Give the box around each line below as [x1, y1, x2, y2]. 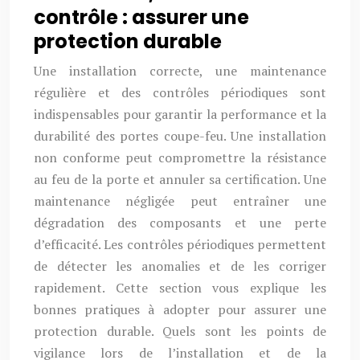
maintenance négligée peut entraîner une [34, 192, 326, 210]
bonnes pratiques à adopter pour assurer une [34, 301, 326, 318]
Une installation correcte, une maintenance [34, 62, 326, 80]
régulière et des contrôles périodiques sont [34, 84, 326, 101]
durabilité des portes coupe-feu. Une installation [34, 127, 326, 145]
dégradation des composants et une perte [34, 214, 326, 231]
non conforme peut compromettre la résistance [34, 149, 326, 166]
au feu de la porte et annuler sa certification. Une [34, 170, 326, 188]
